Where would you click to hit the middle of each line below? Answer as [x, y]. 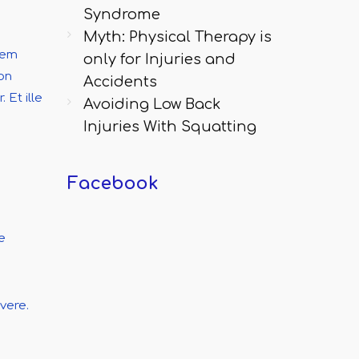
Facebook [113, 184]
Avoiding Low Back [151, 104]
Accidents [120, 82]
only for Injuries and [159, 59]
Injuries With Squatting [169, 127]
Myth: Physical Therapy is [177, 37]
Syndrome [121, 14]
